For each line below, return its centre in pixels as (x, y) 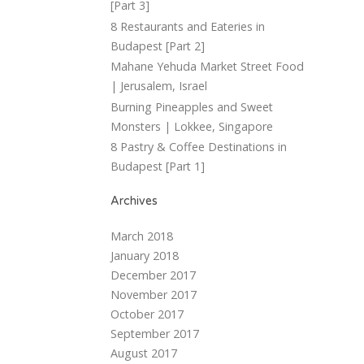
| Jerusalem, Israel (159, 86)
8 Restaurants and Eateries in (188, 26)
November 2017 (154, 295)
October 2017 (147, 314)
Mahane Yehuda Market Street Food (207, 67)
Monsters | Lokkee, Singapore (192, 126)
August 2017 (144, 353)
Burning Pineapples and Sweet (192, 106)
